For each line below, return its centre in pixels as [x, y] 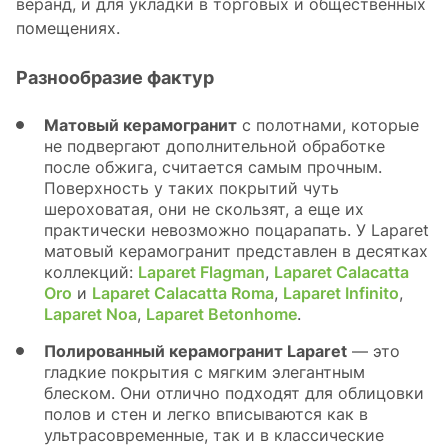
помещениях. [70, 27]
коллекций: [91, 271]
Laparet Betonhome [221, 313]
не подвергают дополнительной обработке [214, 145]
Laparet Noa [90, 313]
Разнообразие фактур [117, 77]
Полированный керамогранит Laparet [195, 350]
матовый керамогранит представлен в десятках [236, 250]
